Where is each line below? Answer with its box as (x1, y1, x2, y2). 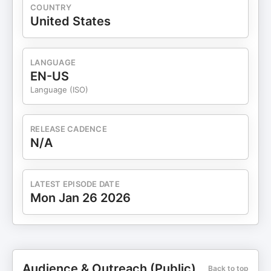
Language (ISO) (30, 85, 88, 94)
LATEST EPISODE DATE (30, 179, 120, 189)
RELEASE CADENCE (30, 124, 107, 134)
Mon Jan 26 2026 (30, 191, 131, 205)
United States (30, 14, 111, 28)
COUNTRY (30, 2, 71, 12)
